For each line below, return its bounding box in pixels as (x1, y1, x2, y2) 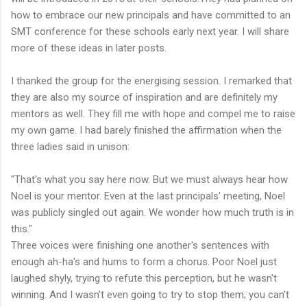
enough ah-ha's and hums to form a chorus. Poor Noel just (11, 255, 277, 268)
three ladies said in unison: (11, 140, 130, 153)
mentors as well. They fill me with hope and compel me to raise (11, 107, 295, 120)
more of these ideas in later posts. (11, 41, 167, 54)
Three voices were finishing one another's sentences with (11, 238, 269, 251)
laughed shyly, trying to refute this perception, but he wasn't (11, 271, 277, 284)
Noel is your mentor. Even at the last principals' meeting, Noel (11, 189, 285, 202)
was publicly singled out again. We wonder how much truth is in (11, 206, 294, 219)
